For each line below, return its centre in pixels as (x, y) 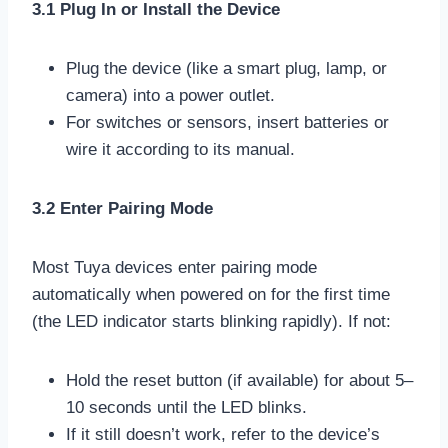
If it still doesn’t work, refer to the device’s (223, 434)
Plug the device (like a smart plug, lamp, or (226, 68)
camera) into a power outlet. (170, 95)
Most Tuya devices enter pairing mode (174, 267)
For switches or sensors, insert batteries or (227, 122)
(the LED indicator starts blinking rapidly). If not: (211, 321)
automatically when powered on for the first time (211, 294)
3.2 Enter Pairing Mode (122, 208)
